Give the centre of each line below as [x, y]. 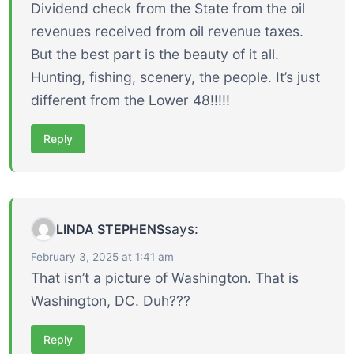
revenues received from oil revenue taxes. [167, 32]
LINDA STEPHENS [110, 230]
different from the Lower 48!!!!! [130, 100]
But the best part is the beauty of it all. [155, 55]
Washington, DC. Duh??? [111, 301]
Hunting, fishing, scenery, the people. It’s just [175, 77]
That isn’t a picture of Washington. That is [165, 278]
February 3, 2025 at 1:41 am [102, 257]
